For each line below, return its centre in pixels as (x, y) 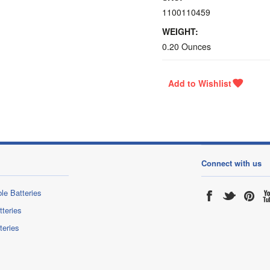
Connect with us (231, 163)
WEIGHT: (180, 31)
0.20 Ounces (187, 46)
